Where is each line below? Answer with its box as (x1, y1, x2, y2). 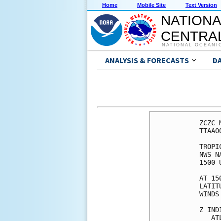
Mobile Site (137, 2, 166, 8)
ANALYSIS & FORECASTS (105, 55, 189, 66)
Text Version (185, 2, 217, 8)
